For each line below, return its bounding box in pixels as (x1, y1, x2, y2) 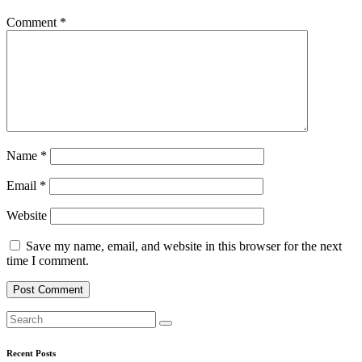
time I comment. (6, 253, 89, 267)
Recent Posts (6, 347, 56, 358)
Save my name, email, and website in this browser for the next (26, 238, 342, 253)
